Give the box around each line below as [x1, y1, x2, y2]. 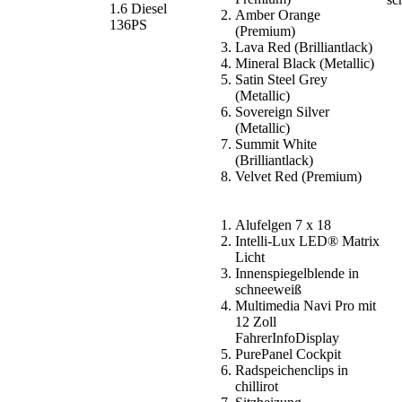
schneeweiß [235, 281, 301, 297]
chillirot [235, 378, 278, 394]
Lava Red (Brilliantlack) [235, 39, 372, 55]
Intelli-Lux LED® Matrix [235, 232, 380, 249]
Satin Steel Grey [235, 71, 328, 87]
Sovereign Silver [235, 103, 329, 119]
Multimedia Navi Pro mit [235, 297, 376, 313]
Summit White [235, 135, 317, 152]
